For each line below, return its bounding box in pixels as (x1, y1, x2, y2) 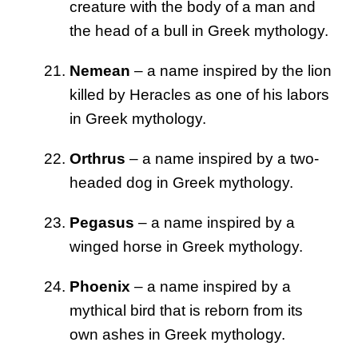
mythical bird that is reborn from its (70, 302, 303, 320)
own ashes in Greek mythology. (70, 326, 285, 344)
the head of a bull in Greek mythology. (70, 22, 328, 40)
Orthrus (70, 150, 125, 168)
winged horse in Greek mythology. (70, 238, 303, 256)
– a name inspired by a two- (125, 150, 319, 168)
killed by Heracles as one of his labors (70, 86, 329, 104)
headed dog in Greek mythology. (70, 174, 293, 192)
